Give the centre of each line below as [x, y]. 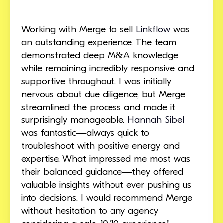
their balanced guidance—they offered [102, 171]
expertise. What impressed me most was [106, 158]
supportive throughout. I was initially [96, 81]
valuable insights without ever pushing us [106, 184]
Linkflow [153, 29]
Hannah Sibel [156, 119]
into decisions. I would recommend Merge [107, 197]
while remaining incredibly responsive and [108, 68]
